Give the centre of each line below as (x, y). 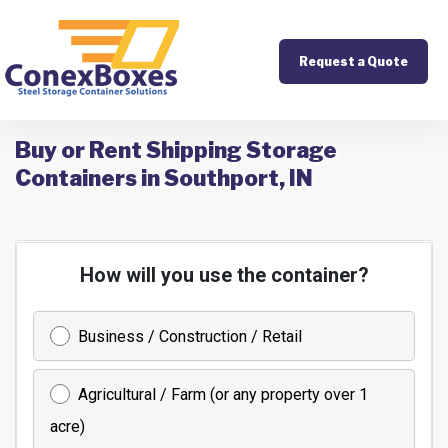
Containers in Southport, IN (164, 178)
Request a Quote (353, 61)
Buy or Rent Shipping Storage (176, 150)
